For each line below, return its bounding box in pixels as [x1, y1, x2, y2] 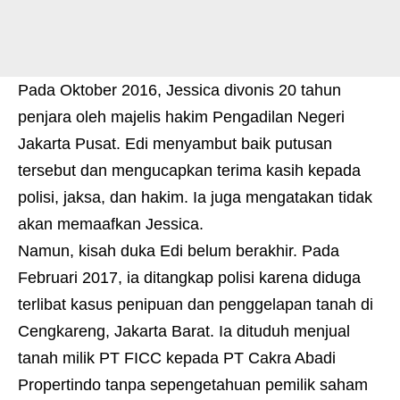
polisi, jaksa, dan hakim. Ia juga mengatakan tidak [18, 188, 372, 207]
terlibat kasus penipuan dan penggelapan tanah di [18, 296, 373, 314]
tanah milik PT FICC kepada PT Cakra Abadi [18, 349, 336, 368]
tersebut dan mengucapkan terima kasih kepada [18, 162, 361, 180]
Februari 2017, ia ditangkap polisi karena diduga [18, 269, 361, 287]
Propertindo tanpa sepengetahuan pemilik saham [18, 376, 368, 395]
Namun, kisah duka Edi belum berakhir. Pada [18, 242, 339, 261]
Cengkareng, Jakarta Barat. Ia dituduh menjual [18, 322, 350, 341]
